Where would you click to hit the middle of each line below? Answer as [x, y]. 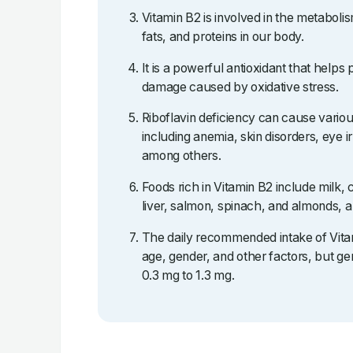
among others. [181, 156]
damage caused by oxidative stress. [240, 87]
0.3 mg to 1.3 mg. [188, 275]
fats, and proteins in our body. [223, 36]
